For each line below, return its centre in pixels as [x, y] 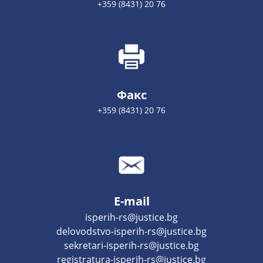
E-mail [131, 201]
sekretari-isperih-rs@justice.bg [131, 245]
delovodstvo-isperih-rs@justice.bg [131, 231]
